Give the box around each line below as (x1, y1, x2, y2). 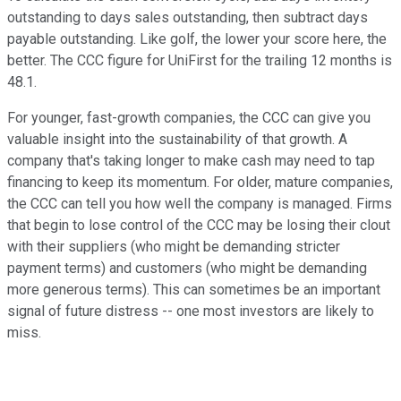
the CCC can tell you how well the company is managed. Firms (7, 194, 392, 212)
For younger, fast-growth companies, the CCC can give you (7, 108, 371, 126)
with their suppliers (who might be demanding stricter (7, 237, 340, 255)
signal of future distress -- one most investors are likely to (7, 302, 374, 320)
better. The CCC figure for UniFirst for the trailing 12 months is (7, 51, 392, 69)
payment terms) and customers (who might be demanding (7, 259, 367, 277)
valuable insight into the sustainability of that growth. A (7, 130, 347, 148)
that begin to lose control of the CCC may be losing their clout (7, 216, 390, 234)
